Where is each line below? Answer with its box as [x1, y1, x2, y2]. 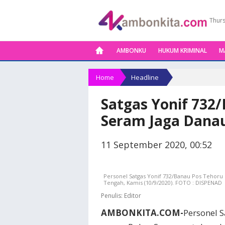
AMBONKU [117, 46, 146, 55]
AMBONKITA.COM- [101, 207, 183, 218]
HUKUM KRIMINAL [158, 46, 207, 55]
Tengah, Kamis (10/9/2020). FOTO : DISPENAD [103, 179, 222, 186]
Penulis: [101, 191, 123, 200]
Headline [131, 73, 159, 82]
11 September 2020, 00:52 [101, 139, 212, 151]
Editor [123, 191, 141, 200]
